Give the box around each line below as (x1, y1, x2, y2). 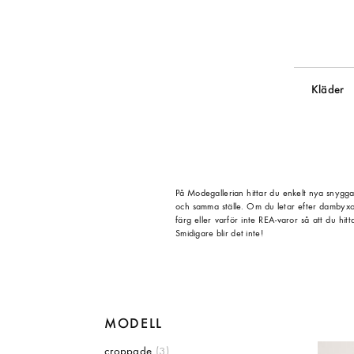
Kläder (311, 84, 345, 96)
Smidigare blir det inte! (175, 228, 263, 239)
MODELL (104, 316, 163, 332)
